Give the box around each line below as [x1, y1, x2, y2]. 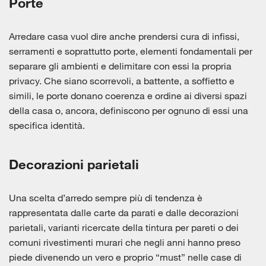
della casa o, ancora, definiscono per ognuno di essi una [9, 104, 248, 116]
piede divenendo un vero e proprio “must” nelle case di [9, 251, 242, 263]
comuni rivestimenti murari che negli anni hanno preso [9, 236, 240, 248]
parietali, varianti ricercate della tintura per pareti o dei [9, 221, 239, 233]
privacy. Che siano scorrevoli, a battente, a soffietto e [9, 75, 235, 87]
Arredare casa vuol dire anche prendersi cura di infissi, [9, 30, 239, 42]
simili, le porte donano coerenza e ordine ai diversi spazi [9, 90, 247, 102]
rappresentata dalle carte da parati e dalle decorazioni [9, 207, 239, 218]
